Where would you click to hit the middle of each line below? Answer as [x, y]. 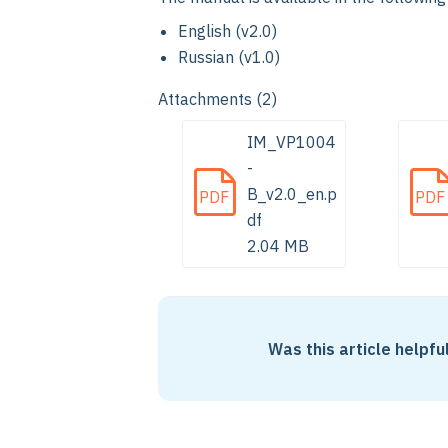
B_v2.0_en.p [292, 194]
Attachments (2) [217, 99]
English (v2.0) [227, 31]
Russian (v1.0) [229, 57]
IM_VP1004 [291, 142]
